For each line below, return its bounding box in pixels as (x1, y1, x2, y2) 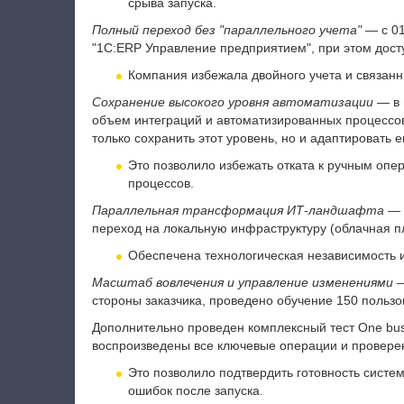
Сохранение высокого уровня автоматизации (91, 95, 373, 109)
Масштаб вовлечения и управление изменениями (91, 275, 393, 289)
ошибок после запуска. (127, 383, 263, 398)
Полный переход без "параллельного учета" (91, 23, 362, 37)
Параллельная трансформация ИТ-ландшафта (91, 203, 384, 217)
